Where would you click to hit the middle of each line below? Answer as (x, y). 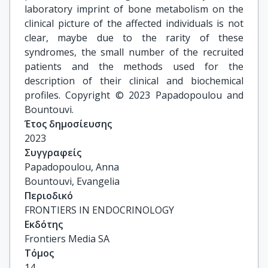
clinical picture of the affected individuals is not (134, 23)
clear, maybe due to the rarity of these (134, 38)
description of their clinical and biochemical (134, 81)
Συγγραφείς (53, 153)
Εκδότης (44, 224)
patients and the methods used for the (134, 66)
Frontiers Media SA (67, 239)
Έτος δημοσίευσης (68, 124)
